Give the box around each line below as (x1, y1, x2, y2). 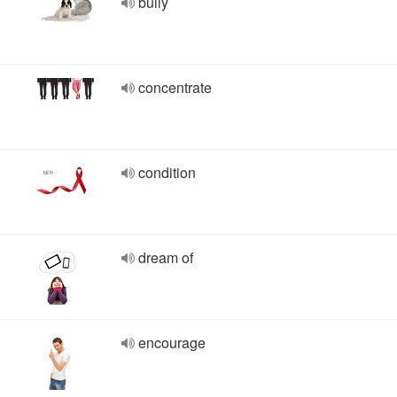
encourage (138, 332, 206, 353)
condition (138, 162, 196, 183)
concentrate (138, 77, 212, 97)
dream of (138, 247, 193, 268)
